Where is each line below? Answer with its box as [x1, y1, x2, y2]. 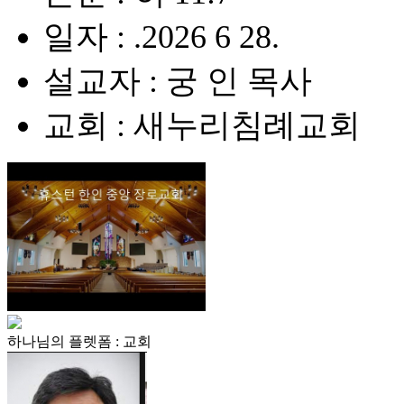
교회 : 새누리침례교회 [43, 107, 361, 143]
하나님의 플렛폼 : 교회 [7, 334, 151, 349]
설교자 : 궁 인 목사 [43, 63, 312, 99]
